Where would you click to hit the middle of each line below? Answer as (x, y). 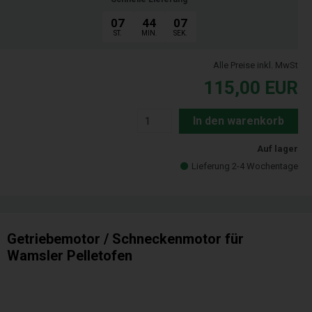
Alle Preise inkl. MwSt (256, 65)
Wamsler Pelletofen (70, 256)
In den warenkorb (239, 121)
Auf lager (278, 149)
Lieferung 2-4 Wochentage (245, 166)
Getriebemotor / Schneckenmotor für (125, 239)
